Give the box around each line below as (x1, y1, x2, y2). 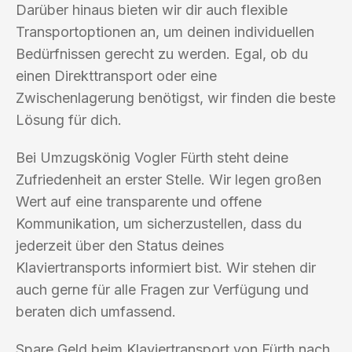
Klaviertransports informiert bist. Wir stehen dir (16, 258, 316, 276)
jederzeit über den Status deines (16, 236, 224, 254)
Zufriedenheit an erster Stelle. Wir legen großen (16, 170, 321, 188)
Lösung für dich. (16, 111, 122, 128)
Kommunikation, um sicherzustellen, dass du (16, 214, 302, 232)
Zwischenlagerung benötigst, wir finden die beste (16, 89, 335, 106)
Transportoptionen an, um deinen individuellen (16, 23, 314, 40)
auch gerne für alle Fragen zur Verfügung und (16, 280, 309, 298)
